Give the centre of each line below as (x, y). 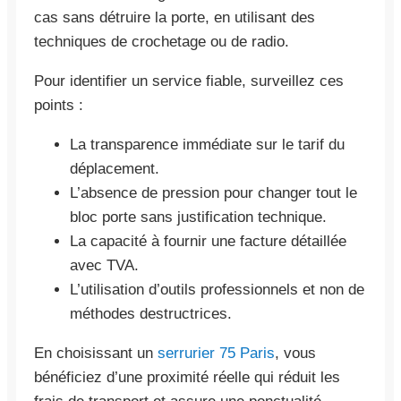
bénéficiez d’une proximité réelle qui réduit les (187, 377)
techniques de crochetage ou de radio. (162, 41)
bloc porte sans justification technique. (198, 217)
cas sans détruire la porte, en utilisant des (175, 17)
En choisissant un (96, 353)
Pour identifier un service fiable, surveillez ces (189, 81)
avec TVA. (104, 265)
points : (59, 105)
